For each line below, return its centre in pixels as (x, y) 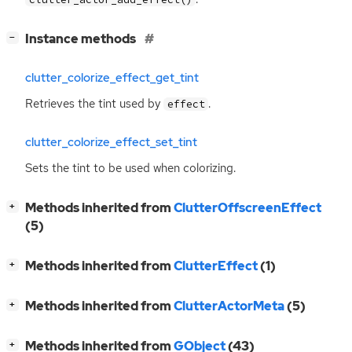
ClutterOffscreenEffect (247, 207)
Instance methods (82, 39)
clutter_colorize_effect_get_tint (112, 77)
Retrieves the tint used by (94, 104)
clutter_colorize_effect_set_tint (111, 142)
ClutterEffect (216, 266)
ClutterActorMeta (229, 306)
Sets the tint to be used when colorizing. (130, 168)
